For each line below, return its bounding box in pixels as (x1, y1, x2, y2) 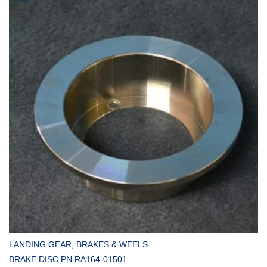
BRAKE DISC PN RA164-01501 (9, 254, 127, 265)
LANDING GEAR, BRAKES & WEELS (9, 240, 148, 250)
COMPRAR (127, 209, 167, 218)
